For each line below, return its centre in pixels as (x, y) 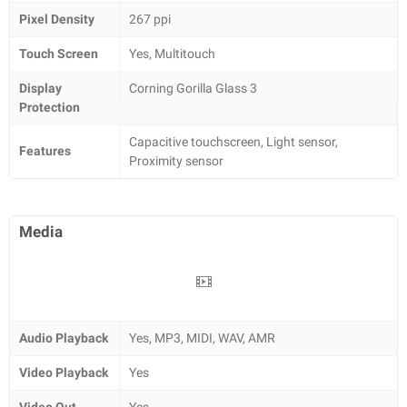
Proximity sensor (176, 161)
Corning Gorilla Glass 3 (193, 88)
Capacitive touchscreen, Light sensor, (233, 142)
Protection (50, 107)
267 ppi (150, 19)
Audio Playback (64, 338)
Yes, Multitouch (172, 54)
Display (40, 88)
